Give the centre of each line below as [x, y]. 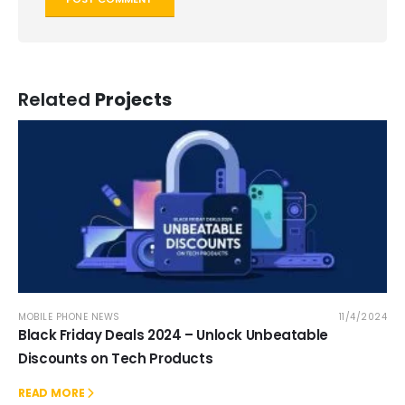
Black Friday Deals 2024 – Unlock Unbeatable [173, 334]
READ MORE [52, 393]
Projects [133, 99]
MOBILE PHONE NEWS [69, 316]
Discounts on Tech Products [116, 358]
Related [57, 99]
